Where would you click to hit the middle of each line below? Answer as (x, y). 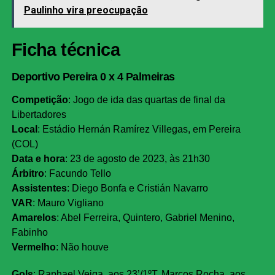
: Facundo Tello (77, 174)
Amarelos (34, 218)
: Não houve (82, 247)
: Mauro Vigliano (68, 203)
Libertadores (39, 115)
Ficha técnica (66, 50)
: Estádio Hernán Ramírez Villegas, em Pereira (139, 130)
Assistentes (39, 188)
